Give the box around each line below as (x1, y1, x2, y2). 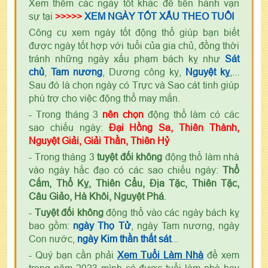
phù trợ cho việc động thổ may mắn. (29, 92, 180, 103)
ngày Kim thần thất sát (77, 233, 171, 244)
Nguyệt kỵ (185, 66, 230, 77)
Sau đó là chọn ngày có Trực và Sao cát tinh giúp (29, 79, 239, 90)
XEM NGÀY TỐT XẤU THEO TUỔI (84, 10, 234, 22)
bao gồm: (29, 220, 74, 231)
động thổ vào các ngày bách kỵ (103, 206, 240, 218)
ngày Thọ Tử (73, 220, 131, 231)
